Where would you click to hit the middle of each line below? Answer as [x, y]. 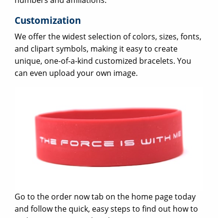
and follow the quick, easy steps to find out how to [106, 209]
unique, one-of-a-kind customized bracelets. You [103, 61]
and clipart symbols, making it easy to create [96, 49]
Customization [48, 21]
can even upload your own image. [76, 73]
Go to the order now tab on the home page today [105, 197]
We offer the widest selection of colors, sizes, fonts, [108, 37]
